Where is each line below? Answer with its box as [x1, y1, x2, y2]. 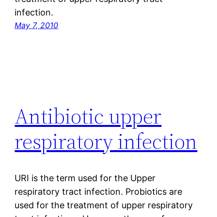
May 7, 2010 [15, 20, 59, 31]
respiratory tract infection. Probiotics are [15, 186, 183, 197]
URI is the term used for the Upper [15, 173, 156, 184]
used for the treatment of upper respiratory [15, 200, 193, 211]
